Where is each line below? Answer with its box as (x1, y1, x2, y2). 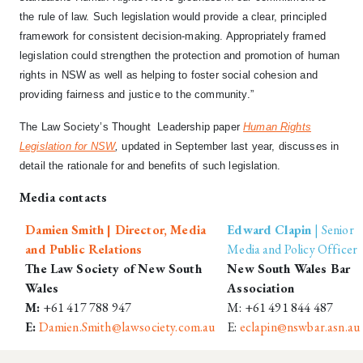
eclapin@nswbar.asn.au (239, 318, 361, 336)
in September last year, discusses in (163, 140, 340, 153)
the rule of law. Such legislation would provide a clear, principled (19, 11, 327, 23)
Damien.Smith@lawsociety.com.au (38, 318, 216, 336)
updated (122, 140, 160, 153)
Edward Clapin (227, 221, 315, 239)
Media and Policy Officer (227, 241, 358, 258)
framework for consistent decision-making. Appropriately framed (19, 30, 326, 43)
